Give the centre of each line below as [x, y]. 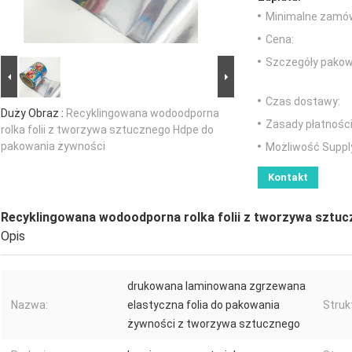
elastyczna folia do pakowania [203, 305]
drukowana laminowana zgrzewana [216, 286]
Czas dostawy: [303, 102]
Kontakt [288, 178]
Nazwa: [29, 305]
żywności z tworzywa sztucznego [214, 324]
